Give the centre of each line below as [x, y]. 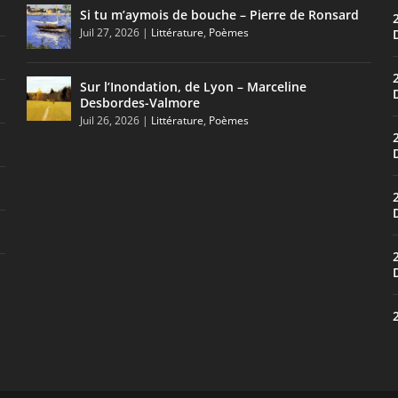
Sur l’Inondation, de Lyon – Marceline [194, 87]
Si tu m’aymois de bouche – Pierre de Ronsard [220, 15]
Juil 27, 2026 [110, 33]
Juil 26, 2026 [110, 121]
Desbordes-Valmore [140, 103]
